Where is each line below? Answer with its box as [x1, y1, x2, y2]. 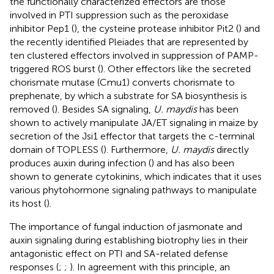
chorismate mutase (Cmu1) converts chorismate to [10, 76, 235, 88]
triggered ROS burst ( [10, 62, 100, 75]
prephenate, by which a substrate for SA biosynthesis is [10, 89, 247, 102]
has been [197, 103, 239, 115]
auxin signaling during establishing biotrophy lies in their [10, 234, 248, 246]
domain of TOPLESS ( [10, 143, 103, 155]
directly [214, 143, 249, 155]
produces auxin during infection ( [10, 157, 151, 169]
